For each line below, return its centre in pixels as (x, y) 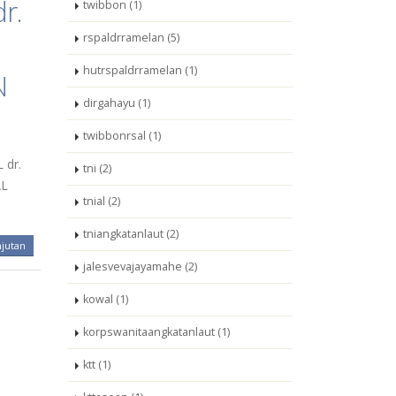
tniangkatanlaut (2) (131, 234)
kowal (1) (106, 299)
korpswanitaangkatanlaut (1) (156, 332)
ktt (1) (97, 365)
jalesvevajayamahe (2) (140, 267)
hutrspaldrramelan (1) (140, 70)
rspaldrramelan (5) (131, 38)
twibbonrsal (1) (122, 136)
